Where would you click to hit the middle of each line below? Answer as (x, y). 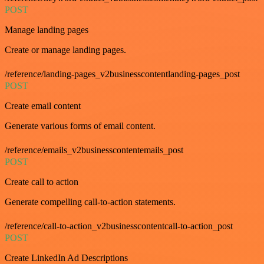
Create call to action (42, 182)
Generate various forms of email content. (80, 126)
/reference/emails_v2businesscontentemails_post (94, 150)
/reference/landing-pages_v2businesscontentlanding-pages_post (122, 74)
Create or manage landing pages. (65, 50)
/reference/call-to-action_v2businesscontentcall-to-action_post (119, 226)
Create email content (43, 106)
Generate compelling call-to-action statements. (90, 202)
